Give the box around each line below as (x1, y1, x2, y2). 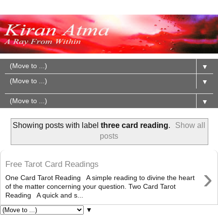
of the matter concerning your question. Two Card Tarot (5, 182, 176, 191)
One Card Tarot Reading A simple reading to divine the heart (5, 174, 195, 182)
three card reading (100, 121, 168, 130)
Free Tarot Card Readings (5, 159, 99, 169)
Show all (175, 121, 206, 130)
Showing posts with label (12, 121, 101, 130)
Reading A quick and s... (5, 191, 83, 200)
